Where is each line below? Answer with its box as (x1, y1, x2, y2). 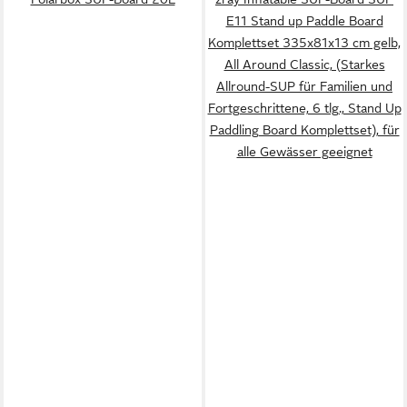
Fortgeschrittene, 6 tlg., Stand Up (207, 100, 402, 115)
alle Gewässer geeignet (236, 144, 372, 159)
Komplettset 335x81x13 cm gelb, (208, 35, 401, 50)
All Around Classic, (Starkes (223, 56, 385, 72)
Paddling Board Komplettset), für (209, 122, 400, 137)
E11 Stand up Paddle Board (225, 13, 383, 28)
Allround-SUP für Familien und (216, 78, 392, 94)
